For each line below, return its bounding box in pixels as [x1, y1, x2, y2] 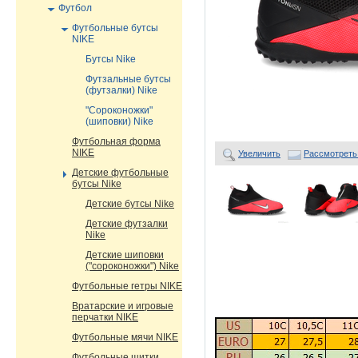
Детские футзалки [86, 218, 168, 229]
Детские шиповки [86, 249, 164, 261]
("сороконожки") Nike [86, 261, 179, 272]
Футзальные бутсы [86, 74, 171, 85]
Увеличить [238, 149, 280, 158]
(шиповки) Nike [86, 116, 153, 127]
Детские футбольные [72, 167, 169, 178]
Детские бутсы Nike [86, 198, 174, 209]
